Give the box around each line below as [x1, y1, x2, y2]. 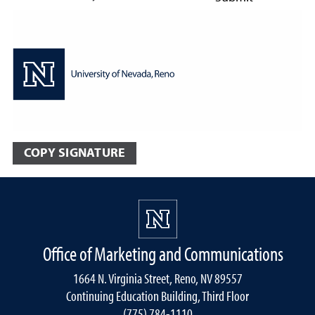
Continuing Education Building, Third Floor [66, 286, 249, 304]
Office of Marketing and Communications [43, 240, 283, 266]
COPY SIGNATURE [23, 146, 126, 160]
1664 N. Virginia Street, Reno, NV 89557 [72, 269, 243, 287]
